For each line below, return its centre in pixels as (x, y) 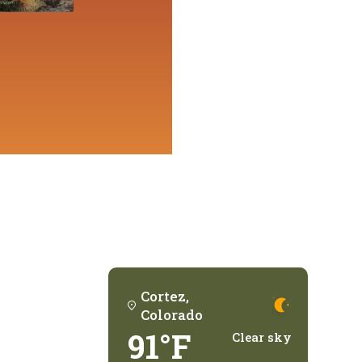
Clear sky (261, 337)
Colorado (172, 314)
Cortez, (165, 296)
